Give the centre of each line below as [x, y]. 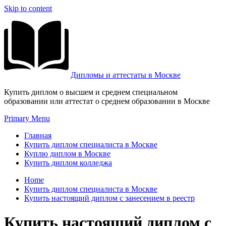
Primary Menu [27, 118]
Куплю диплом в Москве [67, 154]
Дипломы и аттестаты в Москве [126, 75]
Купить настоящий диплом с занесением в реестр [109, 198]
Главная [38, 135]
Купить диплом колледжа [68, 163]
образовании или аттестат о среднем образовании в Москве [107, 101]
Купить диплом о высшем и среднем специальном [91, 92]
